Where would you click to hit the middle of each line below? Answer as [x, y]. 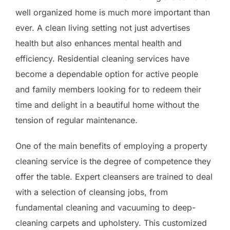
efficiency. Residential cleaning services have [102, 58]
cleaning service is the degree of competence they [113, 161]
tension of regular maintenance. [76, 120]
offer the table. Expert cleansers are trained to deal [114, 176]
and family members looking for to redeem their [108, 89]
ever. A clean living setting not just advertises [103, 27]
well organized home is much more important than [113, 12]
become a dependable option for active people [107, 74]
